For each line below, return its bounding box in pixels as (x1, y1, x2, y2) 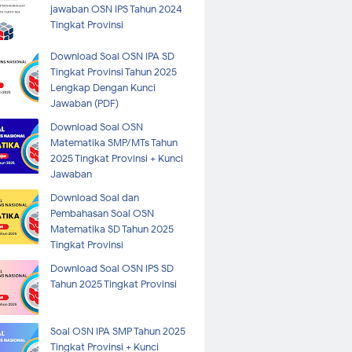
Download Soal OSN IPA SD (50, 49, 175, 63)
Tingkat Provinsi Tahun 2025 (50, 65, 178, 79)
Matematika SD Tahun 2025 (50, 222, 174, 236)
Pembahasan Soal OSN (50, 207, 155, 220)
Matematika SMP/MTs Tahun (50, 136, 178, 149)
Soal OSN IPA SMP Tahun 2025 (50, 324, 186, 338)
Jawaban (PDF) (50, 97, 119, 110)
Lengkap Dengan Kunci (50, 81, 156, 94)
